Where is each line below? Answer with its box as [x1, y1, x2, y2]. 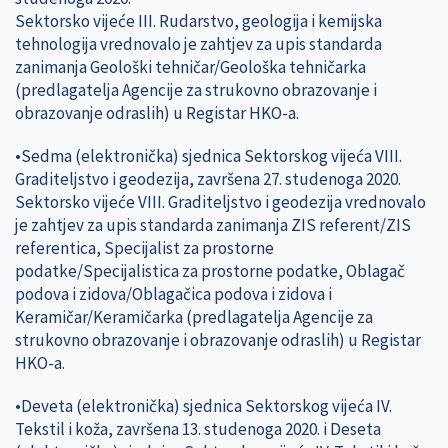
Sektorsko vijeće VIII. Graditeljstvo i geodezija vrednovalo [15, 190, 426, 213]
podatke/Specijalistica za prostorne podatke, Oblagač [15, 259, 405, 282]
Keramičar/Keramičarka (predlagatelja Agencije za [15, 305, 373, 328]
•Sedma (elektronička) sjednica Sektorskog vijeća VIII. [15, 144, 402, 167]
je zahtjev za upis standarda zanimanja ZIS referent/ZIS [15, 213, 411, 236]
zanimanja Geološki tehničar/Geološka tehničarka [15, 55, 366, 78]
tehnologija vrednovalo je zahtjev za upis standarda [15, 32, 382, 55]
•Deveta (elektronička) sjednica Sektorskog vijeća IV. [15, 394, 392, 417]
